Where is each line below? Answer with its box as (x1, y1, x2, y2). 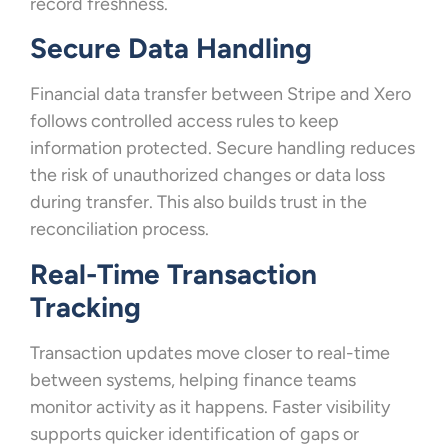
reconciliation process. (30, 218, 209, 241)
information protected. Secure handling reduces (30, 137, 415, 160)
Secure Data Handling (30, 31, 312, 66)
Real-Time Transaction (30, 256, 317, 291)
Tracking (30, 289, 141, 324)
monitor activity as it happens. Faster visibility (30, 395, 390, 418)
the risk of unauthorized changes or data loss (30, 164, 385, 187)
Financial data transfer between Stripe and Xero (30, 83, 411, 106)
